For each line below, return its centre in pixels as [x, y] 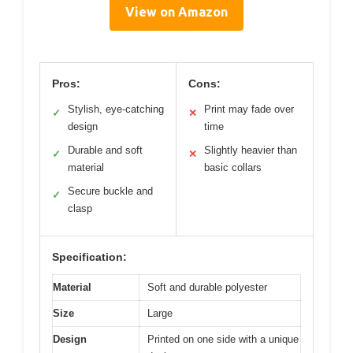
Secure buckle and [110, 191]
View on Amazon [176, 12]
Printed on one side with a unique [223, 340]
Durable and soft [105, 150]
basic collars [233, 168]
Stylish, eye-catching [116, 110]
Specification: [89, 257]
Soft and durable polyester [207, 288]
